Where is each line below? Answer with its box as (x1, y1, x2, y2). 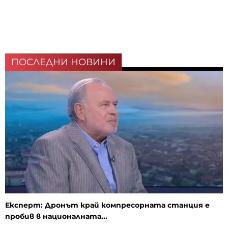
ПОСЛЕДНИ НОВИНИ (11, 56, 116, 68)
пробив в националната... (5, 212, 107, 221)
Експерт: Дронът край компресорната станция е (5, 201, 210, 210)
